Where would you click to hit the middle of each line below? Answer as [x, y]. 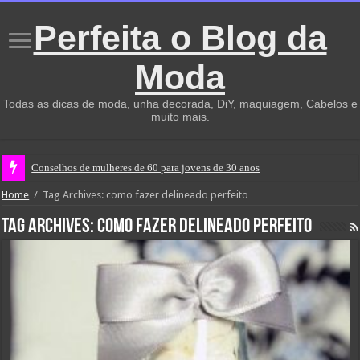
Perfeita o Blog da [180, 38]
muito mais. [180, 117]
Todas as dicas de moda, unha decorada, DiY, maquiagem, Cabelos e [180, 104]
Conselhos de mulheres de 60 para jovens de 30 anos [146, 168]
